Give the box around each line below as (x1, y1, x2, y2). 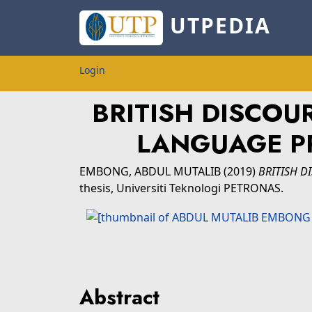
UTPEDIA (162, 11, 271, 40)
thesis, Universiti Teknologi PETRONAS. (79, 180, 283, 196)
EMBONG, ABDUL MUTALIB (79, 164, 224, 179)
